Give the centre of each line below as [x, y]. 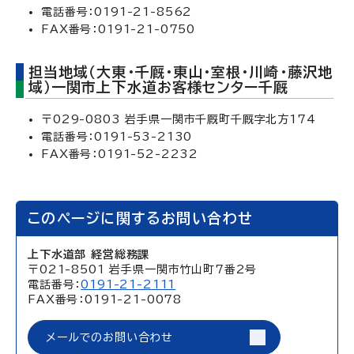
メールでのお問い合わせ [110, 337]
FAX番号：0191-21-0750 [119, 29]
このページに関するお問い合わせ [141, 218]
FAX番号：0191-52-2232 [120, 154]
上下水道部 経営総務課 [89, 254]
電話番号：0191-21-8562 [117, 12]
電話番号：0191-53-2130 [117, 137]
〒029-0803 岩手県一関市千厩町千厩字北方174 [179, 119]
